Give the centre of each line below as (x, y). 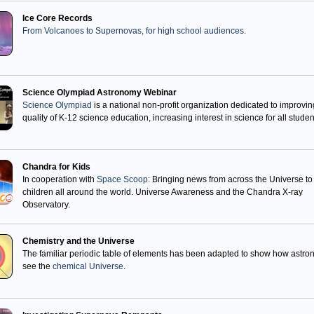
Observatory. (46, 205)
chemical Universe (88, 266)
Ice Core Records (57, 18)
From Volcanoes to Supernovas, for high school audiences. (134, 31)
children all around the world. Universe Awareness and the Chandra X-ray (163, 192)
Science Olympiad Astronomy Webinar (100, 93)
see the (37, 266)
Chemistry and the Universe (78, 241)
